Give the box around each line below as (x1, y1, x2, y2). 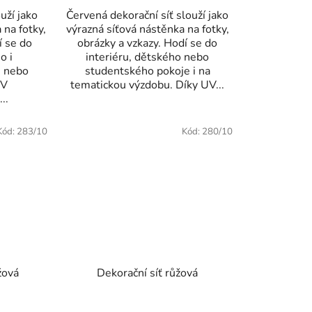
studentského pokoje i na (84, 63, 210, 79)
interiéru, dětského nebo (86, 49, 210, 65)
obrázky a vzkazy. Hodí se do (77, 36, 218, 52)
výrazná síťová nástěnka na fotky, (65, 22, 229, 38)
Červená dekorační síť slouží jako (66, 8, 229, 24)
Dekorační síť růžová (97, 265, 198, 281)
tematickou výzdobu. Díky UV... (70, 77, 225, 93)
